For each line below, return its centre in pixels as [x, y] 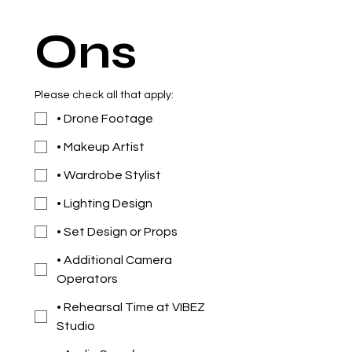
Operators [87, 279]
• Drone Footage [105, 119]
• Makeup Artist [101, 147]
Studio [76, 326]
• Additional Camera [114, 260]
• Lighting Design [104, 204]
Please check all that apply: [104, 95]
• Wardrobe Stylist [109, 176]
